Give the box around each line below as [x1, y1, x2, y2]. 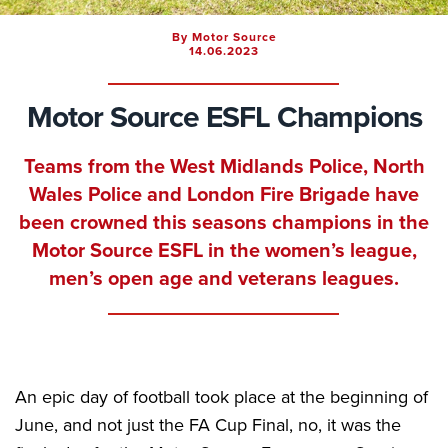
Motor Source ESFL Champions [26, 99, 422, 136]
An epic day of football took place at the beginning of [15, 386, 428, 408]
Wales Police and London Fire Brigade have [29, 183, 419, 207]
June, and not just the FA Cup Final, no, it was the [15, 414, 401, 436]
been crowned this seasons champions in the [19, 211, 429, 235]
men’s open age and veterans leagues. [49, 267, 399, 291]
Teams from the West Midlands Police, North [23, 155, 425, 179]
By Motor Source [171, 30, 277, 44]
